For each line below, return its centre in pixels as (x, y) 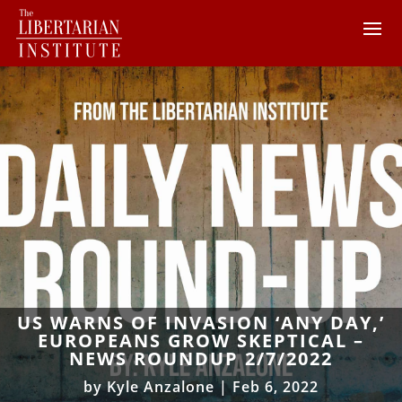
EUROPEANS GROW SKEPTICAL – (201, 340)
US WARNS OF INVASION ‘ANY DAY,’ (201, 322)
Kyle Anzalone (161, 386)
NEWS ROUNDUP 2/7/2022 (201, 358)
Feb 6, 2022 (275, 386)
